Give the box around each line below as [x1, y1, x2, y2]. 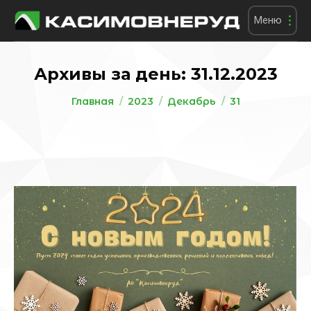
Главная [71, 95, 114, 108]
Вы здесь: [71, 88, 128, 101]
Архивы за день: [33, 64, 191, 84]
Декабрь [167, 95, 216, 108]
